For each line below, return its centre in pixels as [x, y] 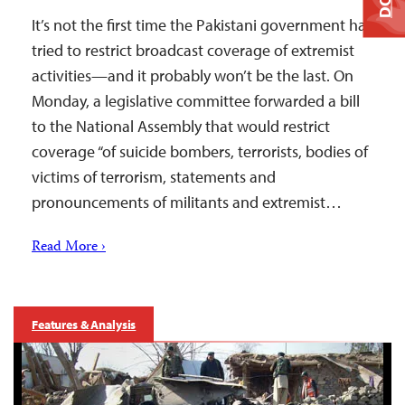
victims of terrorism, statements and [154, 177]
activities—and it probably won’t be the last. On [193, 76]
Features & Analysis [84, 325]
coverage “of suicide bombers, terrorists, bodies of [200, 152]
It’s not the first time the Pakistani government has [202, 25]
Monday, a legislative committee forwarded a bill [196, 101]
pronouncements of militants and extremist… [187, 202]
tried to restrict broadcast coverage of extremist [193, 51]
